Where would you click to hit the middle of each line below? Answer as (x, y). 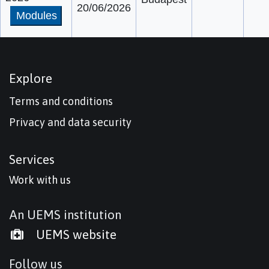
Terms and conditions (61, 101)
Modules (37, 15)
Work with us (40, 180)
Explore (31, 78)
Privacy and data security (70, 122)
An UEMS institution (65, 214)
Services (32, 159)
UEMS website (75, 234)
